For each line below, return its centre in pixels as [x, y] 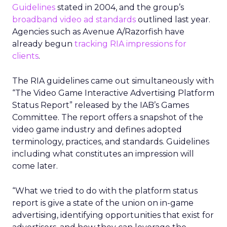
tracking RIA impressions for [130, 44]
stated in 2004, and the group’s [120, 7]
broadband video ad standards [74, 20]
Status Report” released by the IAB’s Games [101, 105]
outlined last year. [173, 20]
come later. [35, 166]
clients [25, 56]
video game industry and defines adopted [97, 129]
